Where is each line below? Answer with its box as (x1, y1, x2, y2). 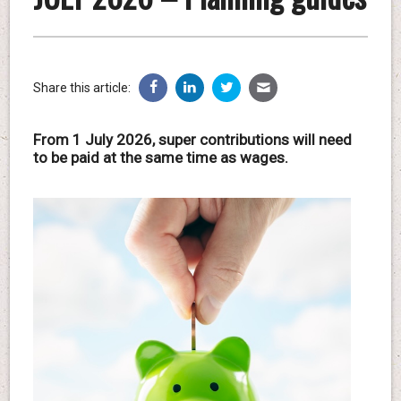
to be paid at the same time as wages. (32, 148, 288, 166)
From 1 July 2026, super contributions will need (32, 130, 352, 149)
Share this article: (32, 80, 131, 95)
